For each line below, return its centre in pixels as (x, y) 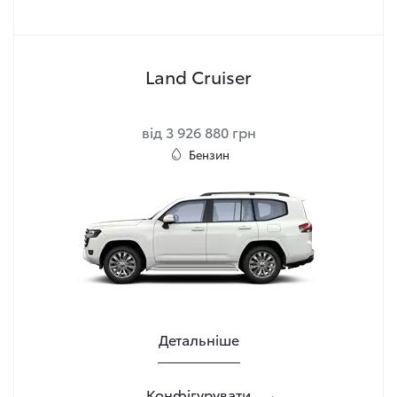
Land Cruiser (198, 76)
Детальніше (198, 339)
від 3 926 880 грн (198, 132)
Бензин (209, 154)
